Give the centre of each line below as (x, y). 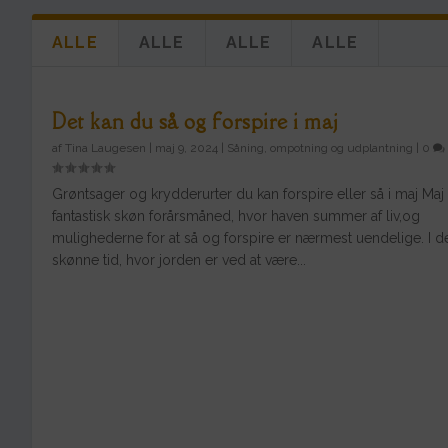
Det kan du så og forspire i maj (195, 121)
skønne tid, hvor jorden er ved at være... (179, 259)
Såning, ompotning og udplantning (320, 147)
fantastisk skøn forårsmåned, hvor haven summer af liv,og (236, 215)
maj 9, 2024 (186, 147)
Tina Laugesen (105, 147)
